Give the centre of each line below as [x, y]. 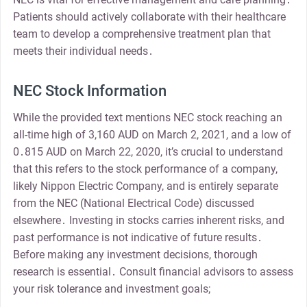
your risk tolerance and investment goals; [111, 289]
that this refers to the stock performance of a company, [145, 169]
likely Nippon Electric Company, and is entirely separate [145, 186]
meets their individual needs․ [83, 51]
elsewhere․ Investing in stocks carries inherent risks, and [148, 221]
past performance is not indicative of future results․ [137, 238]
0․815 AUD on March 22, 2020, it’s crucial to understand [148, 152]
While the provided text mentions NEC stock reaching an [147, 118]
